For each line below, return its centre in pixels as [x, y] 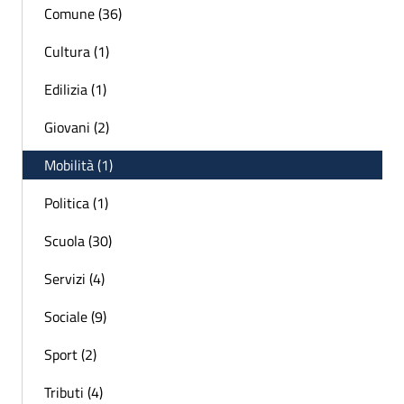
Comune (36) [83, 13]
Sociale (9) [75, 316]
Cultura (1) [77, 51]
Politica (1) [76, 202]
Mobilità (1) [78, 165]
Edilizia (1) [75, 89]
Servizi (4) [74, 278]
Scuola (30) [78, 240]
